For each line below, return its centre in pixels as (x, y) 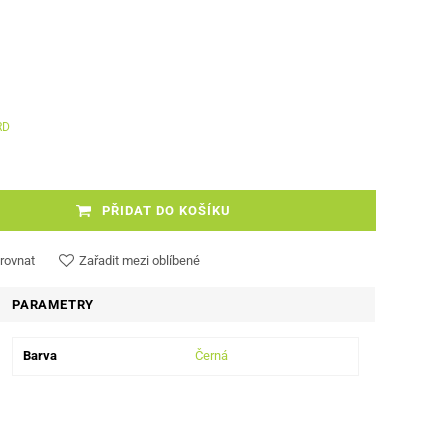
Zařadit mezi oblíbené (139, 260)
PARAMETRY (53, 304)
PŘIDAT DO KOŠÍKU (166, 211)
